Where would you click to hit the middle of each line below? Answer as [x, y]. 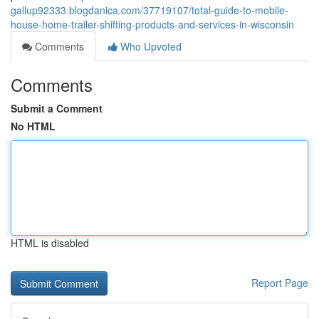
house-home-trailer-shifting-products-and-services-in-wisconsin [152, 24]
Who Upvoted [150, 46]
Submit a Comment [57, 108]
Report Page [280, 283]
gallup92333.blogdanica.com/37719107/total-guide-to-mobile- [150, 10]
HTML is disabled [50, 243]
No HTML [33, 126]
